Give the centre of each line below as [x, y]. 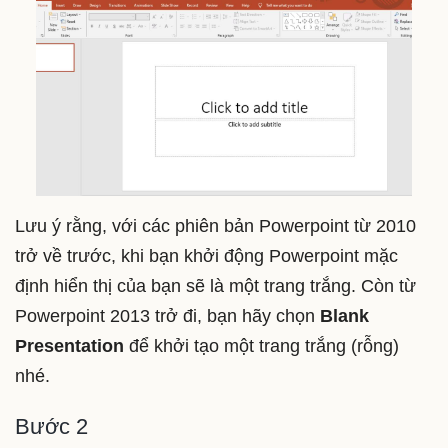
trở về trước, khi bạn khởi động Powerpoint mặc [206, 256]
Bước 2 [51, 426]
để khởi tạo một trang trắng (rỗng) [261, 346]
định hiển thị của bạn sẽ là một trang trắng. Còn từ [215, 286]
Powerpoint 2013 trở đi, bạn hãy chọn [167, 316]
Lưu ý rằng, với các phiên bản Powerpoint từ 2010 [215, 226]
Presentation [69, 346]
